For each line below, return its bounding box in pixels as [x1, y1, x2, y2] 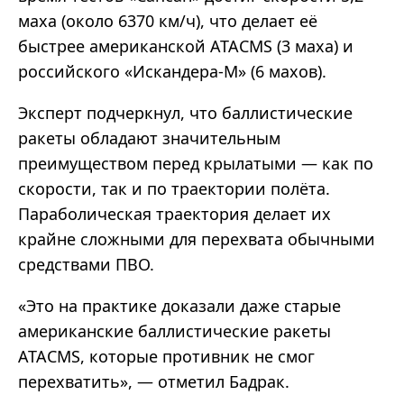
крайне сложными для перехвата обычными [18, 228, 375, 251]
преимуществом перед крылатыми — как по [18, 152, 373, 175]
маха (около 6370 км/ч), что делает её [18, 10, 317, 32]
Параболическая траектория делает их [18, 203, 331, 225]
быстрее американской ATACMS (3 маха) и [18, 35, 353, 58]
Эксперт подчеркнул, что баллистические [18, 102, 353, 124]
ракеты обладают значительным [18, 127, 280, 150]
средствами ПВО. [18, 253, 154, 276]
